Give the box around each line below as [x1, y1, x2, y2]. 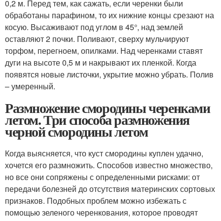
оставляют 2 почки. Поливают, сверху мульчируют [5, 33, 189, 44]
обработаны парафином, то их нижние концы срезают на [5, 9, 214, 21]
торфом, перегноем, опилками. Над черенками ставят [5, 44, 203, 56]
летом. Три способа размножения [5, 109, 189, 130]
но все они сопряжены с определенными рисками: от [5, 171, 200, 183]
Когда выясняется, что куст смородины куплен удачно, [5, 147, 203, 159]
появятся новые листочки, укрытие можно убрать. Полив [5, 68, 214, 80]
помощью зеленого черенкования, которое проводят [5, 206, 198, 218]
